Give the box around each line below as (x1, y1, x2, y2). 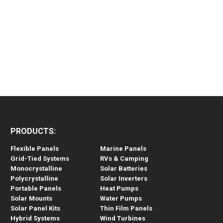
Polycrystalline (10, 175, 59, 182)
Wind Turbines (100, 215, 146, 222)
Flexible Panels (10, 145, 59, 152)
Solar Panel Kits (10, 205, 61, 212)
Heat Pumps (100, 185, 139, 192)
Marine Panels (100, 145, 147, 152)
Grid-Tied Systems (10, 155, 70, 162)
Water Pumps (100, 195, 142, 202)
